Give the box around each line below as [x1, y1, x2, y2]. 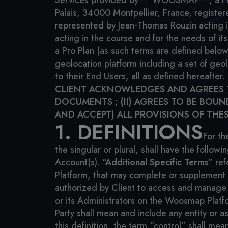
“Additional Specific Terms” [102, 156, 213, 169]
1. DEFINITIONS [55, 118, 203, 147]
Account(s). [55, 156, 102, 169]
